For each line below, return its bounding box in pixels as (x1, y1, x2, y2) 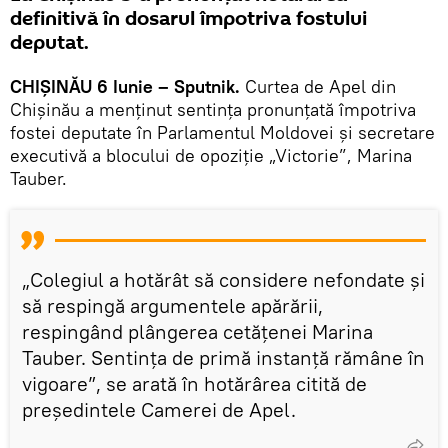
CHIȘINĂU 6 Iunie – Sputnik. (10, 74, 240, 98)
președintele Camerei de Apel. (22, 396, 296, 422)
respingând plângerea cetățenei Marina (22, 318, 373, 344)
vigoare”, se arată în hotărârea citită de (22, 370, 367, 396)
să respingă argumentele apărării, (22, 292, 323, 318)
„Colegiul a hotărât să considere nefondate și (22, 266, 425, 292)
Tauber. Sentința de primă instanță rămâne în (22, 344, 425, 370)
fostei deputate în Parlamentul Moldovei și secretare (10, 120, 435, 144)
